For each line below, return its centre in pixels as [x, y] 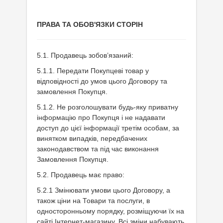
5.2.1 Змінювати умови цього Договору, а [104, 190]
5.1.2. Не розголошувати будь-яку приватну [108, 107]
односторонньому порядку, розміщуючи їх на [111, 211]
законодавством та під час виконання [98, 149]
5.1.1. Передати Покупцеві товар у [93, 71]
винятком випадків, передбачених [92, 138]
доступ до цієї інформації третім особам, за [108, 128]
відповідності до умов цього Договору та [102, 81]
